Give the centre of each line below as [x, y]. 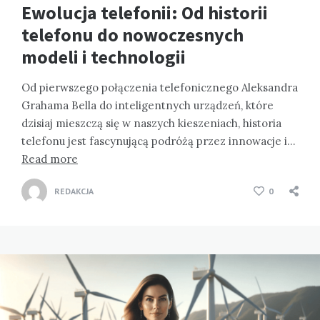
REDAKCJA [74, 191]
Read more [50, 159]
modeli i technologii [104, 57]
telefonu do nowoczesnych [132, 35]
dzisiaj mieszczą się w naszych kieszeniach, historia [151, 124]
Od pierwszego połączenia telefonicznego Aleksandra [160, 88]
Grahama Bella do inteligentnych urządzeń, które [147, 106]
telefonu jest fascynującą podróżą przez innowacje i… [159, 141]
